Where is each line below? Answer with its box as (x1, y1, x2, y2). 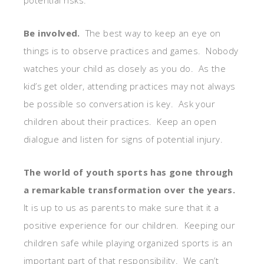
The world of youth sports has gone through (24, 166, 233, 178)
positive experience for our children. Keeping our (24, 219, 235, 231)
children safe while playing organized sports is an (24, 236, 232, 249)
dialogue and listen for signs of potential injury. (24, 133, 223, 145)
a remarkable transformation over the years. (24, 183, 236, 196)
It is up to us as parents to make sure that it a (24, 201, 219, 213)
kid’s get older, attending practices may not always (24, 80, 236, 92)
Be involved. (24, 27, 80, 39)
